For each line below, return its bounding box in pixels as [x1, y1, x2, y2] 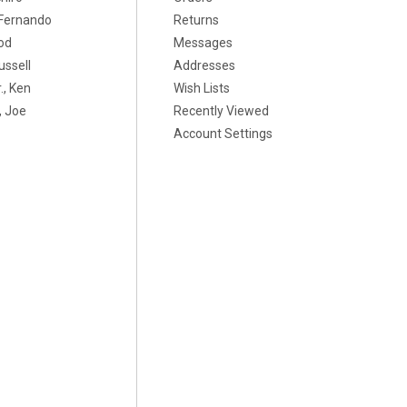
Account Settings [173, 126, 273, 141]
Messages [173, 35, 233, 50]
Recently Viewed [173, 104, 269, 118]
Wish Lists [173, 81, 230, 95]
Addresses [173, 58, 235, 73]
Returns [173, 13, 219, 27]
